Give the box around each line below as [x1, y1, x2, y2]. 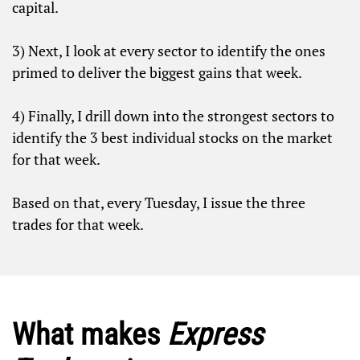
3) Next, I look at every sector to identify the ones [11, 40, 325, 60]
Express [166, 316, 263, 352]
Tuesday [144, 192, 196, 212]
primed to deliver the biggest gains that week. [11, 62, 302, 82]
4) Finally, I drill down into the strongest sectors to [11, 105, 334, 125]
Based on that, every [11, 192, 145, 212]
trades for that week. [11, 214, 144, 234]
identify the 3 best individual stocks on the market [11, 127, 333, 147]
